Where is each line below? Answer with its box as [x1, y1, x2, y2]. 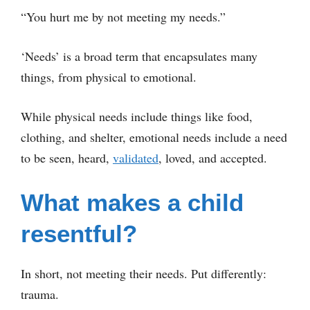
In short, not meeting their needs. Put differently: [21, 265, 266, 282]
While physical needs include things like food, [21, 108, 253, 125]
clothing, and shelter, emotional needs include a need [21, 129, 287, 145]
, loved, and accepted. [158, 149, 267, 166]
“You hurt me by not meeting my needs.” [21, 8, 226, 25]
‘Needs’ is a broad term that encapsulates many [21, 48, 257, 64]
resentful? [21, 220, 137, 247]
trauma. [21, 286, 59, 302]
